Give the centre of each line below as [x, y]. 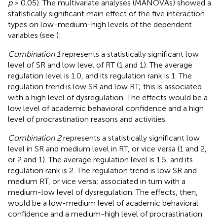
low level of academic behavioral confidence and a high [106, 108]
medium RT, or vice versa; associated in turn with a [97, 181]
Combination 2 [35, 138]
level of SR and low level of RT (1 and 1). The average [100, 65]
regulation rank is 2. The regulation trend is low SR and [102, 170]
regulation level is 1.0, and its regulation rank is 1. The [100, 75]
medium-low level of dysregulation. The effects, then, [103, 192]
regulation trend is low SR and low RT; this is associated [105, 86]
